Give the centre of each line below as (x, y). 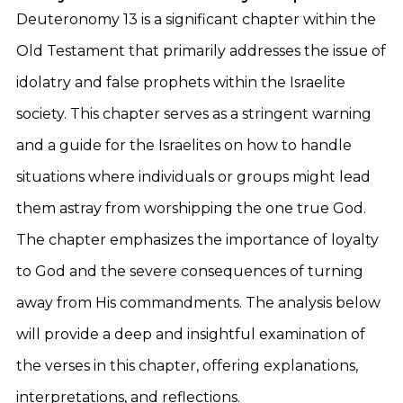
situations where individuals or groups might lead (193, 177)
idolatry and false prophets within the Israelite (181, 82)
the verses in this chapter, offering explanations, (187, 366)
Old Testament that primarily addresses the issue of (201, 51)
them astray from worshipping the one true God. (191, 208)
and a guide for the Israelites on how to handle (184, 145)
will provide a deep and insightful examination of (191, 334)
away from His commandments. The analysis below (198, 303)
